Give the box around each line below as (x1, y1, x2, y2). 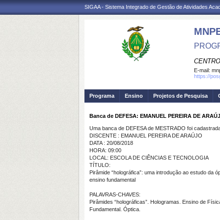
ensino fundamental (89, 177, 136, 183)
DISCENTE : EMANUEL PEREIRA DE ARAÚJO (89, 133, 202, 138)
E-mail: (194, 67, 212, 73)
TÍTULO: (89, 162, 110, 168)
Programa (89, 93, 114, 99)
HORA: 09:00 (89, 147, 121, 153)
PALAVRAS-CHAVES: (89, 192, 140, 197)
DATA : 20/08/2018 (89, 140, 133, 146)
